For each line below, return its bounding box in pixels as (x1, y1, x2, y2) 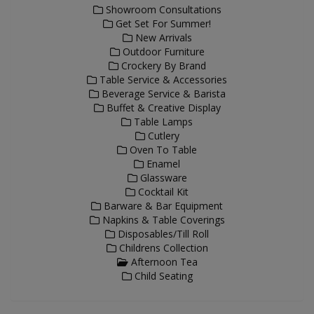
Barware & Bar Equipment (101, 199, 223, 212)
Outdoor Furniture (119, 45, 205, 58)
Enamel (144, 157, 180, 170)
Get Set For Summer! (113, 17, 211, 30)
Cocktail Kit (135, 185, 189, 198)
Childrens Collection (116, 241, 208, 254)
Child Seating (131, 269, 193, 282)
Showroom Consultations (102, 3, 221, 16)
